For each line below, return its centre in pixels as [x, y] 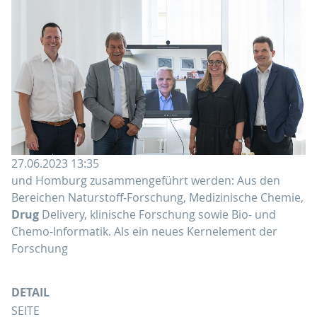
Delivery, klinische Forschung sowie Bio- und [157, 214]
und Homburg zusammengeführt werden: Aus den [146, 180]
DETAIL [30, 292]
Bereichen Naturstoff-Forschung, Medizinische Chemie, [157, 197]
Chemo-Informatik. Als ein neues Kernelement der [144, 231]
